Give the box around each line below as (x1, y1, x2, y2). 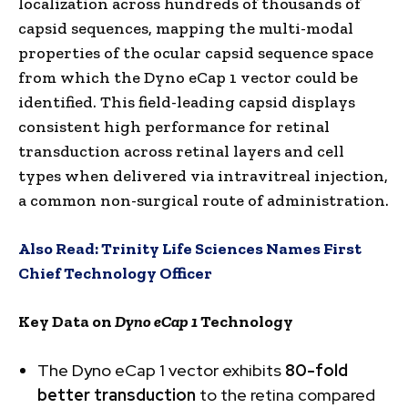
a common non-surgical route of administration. (18, 189, 389, 210)
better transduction (37, 383, 196, 405)
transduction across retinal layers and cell (18, 140, 344, 161)
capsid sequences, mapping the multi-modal (18, 17, 353, 38)
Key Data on (18, 311, 115, 331)
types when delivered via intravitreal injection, (18, 165, 388, 186)
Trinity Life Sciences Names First (101, 238, 362, 259)
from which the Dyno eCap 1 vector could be (18, 66, 358, 87)
